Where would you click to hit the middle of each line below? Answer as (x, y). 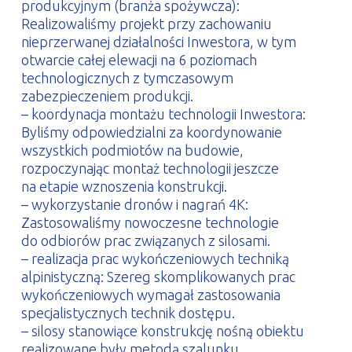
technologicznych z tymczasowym (127, 78)
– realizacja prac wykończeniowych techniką (155, 258)
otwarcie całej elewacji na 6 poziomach (139, 60)
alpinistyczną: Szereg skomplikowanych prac (158, 277)
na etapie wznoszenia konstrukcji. (124, 186)
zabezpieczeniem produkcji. (107, 96)
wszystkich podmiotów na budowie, (132, 150)
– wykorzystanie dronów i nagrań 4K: (134, 204)
